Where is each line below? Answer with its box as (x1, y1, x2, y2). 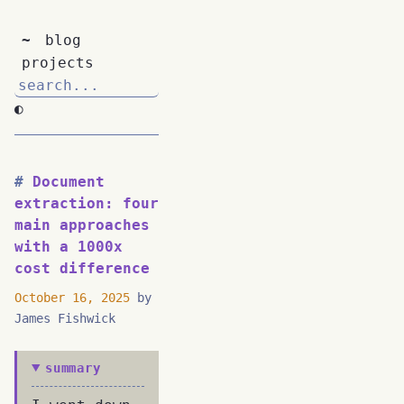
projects (22, 54, 94, 71)
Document (32, 173, 105, 190)
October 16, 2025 (14, 289, 130, 305)
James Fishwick (14, 310, 115, 326)
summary (45, 360, 101, 375)
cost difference (14, 260, 150, 277)
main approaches (14, 216, 150, 234)
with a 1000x (14, 238, 123, 255)
